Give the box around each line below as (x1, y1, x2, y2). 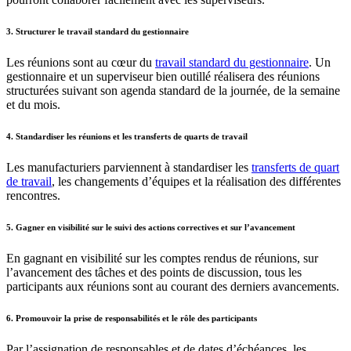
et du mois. (6, 97, 60, 111)
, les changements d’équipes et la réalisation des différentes (52, 174, 341, 188)
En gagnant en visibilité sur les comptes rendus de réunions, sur (6, 251, 318, 265)
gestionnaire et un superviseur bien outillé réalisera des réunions (6, 69, 320, 83)
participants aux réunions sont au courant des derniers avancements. (6, 279, 339, 293)
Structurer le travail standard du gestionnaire (16, 26, 189, 36)
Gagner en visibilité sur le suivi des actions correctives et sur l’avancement (16, 222, 295, 232)
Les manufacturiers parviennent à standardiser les (6, 160, 251, 174)
